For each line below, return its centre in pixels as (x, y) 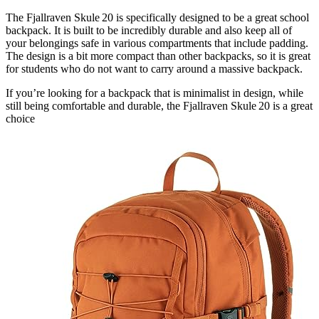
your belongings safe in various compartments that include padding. (157, 43)
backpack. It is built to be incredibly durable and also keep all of (149, 31)
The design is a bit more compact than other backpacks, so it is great (158, 56)
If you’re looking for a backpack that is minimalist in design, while (155, 93)
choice (20, 119)
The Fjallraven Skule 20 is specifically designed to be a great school (157, 18)
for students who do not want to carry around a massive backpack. (154, 69)
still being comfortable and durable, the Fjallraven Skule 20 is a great (159, 106)
